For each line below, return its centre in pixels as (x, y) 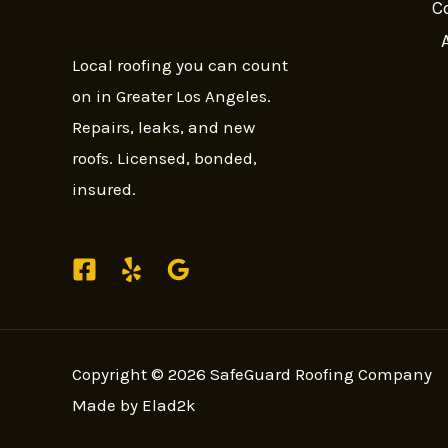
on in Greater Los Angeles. (171, 96)
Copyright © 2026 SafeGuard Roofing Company (252, 374)
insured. (104, 189)
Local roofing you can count (180, 65)
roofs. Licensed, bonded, (164, 158)
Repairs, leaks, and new (163, 127)
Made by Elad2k (134, 405)
